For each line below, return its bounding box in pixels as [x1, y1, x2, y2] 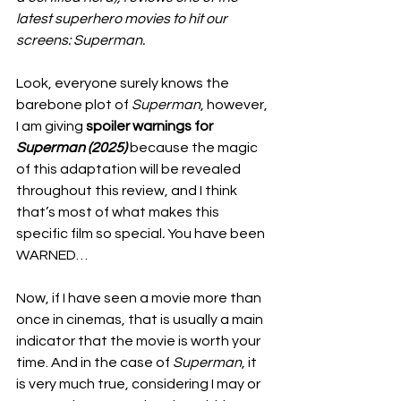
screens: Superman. [16, 33, 148, 47]
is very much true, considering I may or [16, 377, 263, 391]
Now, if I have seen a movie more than [16, 291, 264, 305]
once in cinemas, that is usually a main [16, 312, 266, 327]
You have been [167, 226, 268, 241]
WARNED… [16, 248, 88, 262]
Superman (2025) [16, 141, 130, 155]
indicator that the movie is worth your [16, 334, 263, 348]
